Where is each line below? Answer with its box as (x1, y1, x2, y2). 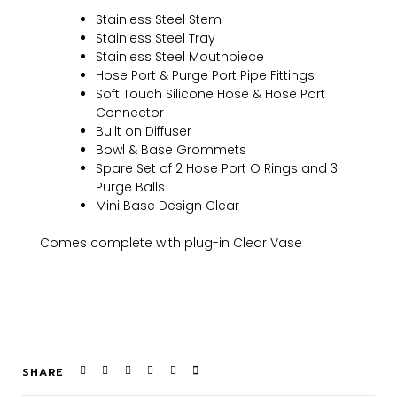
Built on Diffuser (96, 121, 191, 140)
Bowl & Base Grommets (96, 140, 246, 159)
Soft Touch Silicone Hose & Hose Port (96, 84, 325, 103)
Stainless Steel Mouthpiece (96, 47, 264, 66)
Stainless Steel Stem (96, 10, 222, 28)
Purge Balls (96, 177, 165, 196)
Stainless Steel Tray (96, 28, 215, 47)
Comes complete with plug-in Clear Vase (40, 233, 302, 252)
